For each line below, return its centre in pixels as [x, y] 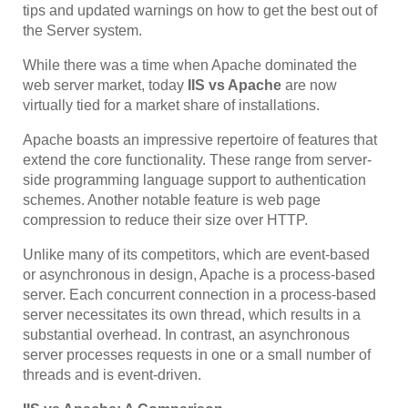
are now [311, 85]
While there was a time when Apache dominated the [190, 65]
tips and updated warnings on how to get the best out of [200, 10]
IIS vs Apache [236, 85]
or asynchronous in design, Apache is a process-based [199, 274]
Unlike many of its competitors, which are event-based [196, 254]
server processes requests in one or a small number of [197, 354]
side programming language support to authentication [194, 179]
